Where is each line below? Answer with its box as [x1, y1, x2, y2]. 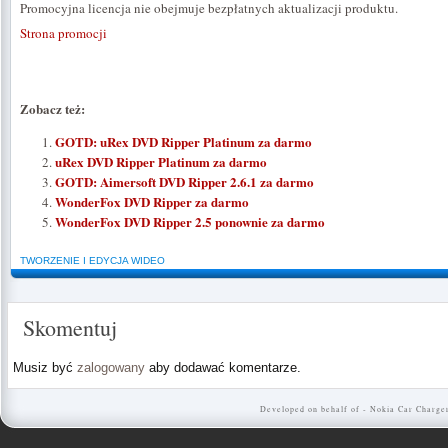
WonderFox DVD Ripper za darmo [55, 191, 249, 211]
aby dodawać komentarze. [145, 359, 301, 375]
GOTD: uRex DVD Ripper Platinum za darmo [55, 131, 312, 151]
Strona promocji [20, 24, 107, 43]
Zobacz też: [20, 98, 85, 118]
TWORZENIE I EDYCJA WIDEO [20, 254, 165, 266]
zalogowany [77, 359, 145, 375]
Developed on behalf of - [260, 403, 370, 414]
